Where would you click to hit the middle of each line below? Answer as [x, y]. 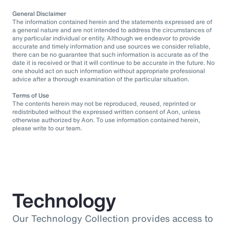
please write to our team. [47, 128]
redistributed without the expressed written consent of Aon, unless [106, 111]
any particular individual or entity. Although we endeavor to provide [106, 38]
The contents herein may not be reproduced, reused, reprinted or [104, 103]
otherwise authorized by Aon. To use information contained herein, [106, 120]
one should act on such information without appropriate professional [109, 71]
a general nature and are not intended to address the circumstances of [112, 30]
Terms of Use [31, 95]
